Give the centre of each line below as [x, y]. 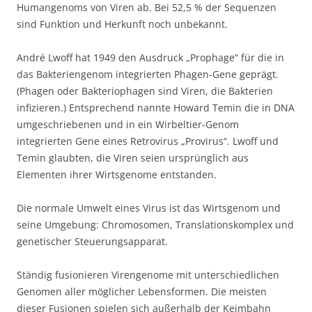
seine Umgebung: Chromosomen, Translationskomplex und [155, 225]
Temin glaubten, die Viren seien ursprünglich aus [133, 158]
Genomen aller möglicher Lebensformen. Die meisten [142, 292]
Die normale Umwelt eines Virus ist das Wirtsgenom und [149, 208]
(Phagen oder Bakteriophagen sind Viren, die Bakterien [145, 91]
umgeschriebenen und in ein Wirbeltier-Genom [128, 125]
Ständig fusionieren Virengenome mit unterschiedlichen [148, 275]
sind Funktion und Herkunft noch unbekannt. [122, 24]
